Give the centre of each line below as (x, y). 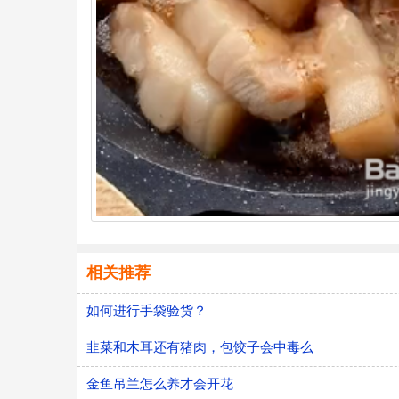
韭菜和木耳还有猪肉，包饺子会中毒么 (200, 346)
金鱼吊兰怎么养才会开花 (160, 383)
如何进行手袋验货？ (147, 310)
